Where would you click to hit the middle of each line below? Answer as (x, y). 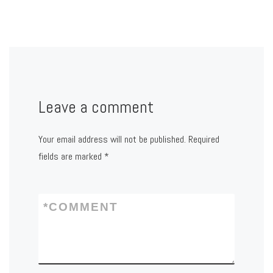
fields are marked (71, 156)
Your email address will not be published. (112, 139)
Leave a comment (96, 107)
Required (204, 139)
